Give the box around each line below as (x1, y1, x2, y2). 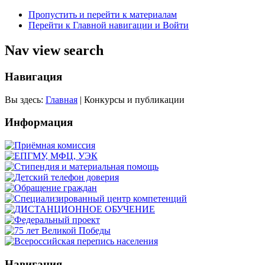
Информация (5, 116, 73, 129)
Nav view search (5, 42, 104, 58)
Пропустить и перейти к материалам (28, 9, 177, 20)
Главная (46, 94, 77, 105)
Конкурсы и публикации (84, 94, 185, 105)
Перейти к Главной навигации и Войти (28, 20, 189, 30)
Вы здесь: (5, 94, 46, 105)
